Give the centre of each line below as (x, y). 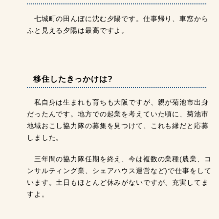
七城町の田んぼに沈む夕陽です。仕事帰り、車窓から (118, 19)
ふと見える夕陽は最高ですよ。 (78, 31)
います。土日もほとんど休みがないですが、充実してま (118, 183)
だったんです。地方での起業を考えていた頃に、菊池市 (118, 114)
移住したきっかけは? (73, 79)
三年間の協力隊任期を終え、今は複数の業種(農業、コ (119, 159)
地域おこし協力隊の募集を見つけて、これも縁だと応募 (118, 126)
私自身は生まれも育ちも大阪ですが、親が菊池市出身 (118, 103)
